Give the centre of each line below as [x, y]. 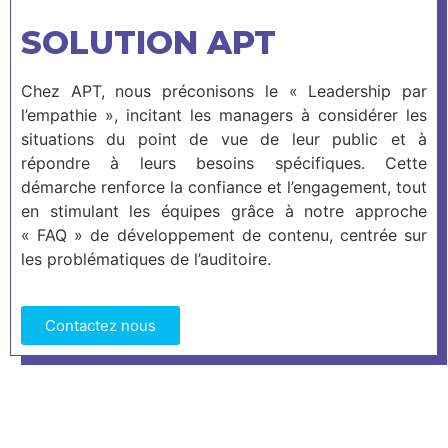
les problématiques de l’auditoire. [146, 259]
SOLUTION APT [148, 43]
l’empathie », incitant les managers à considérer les [224, 115]
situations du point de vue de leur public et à [224, 139]
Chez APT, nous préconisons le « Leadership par [224, 91]
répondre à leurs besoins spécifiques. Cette [224, 163]
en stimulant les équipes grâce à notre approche [224, 211]
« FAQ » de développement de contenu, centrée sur [224, 235]
